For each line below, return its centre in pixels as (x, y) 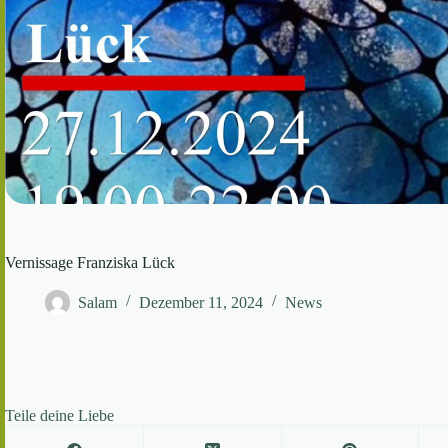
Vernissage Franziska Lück (90, 262)
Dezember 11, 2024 (201, 302)
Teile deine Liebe (59, 415)
